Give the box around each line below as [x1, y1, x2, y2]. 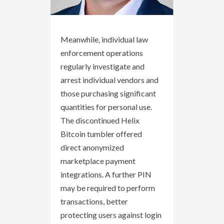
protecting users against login [60, 210, 161, 220]
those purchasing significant [60, 88, 156, 98]
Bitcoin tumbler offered [60, 129, 142, 139]
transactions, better [60, 196, 128, 206]
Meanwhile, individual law [60, 34, 148, 44]
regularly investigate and [60, 61, 144, 71]
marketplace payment [60, 156, 135, 166]
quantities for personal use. [60, 102, 152, 112]
